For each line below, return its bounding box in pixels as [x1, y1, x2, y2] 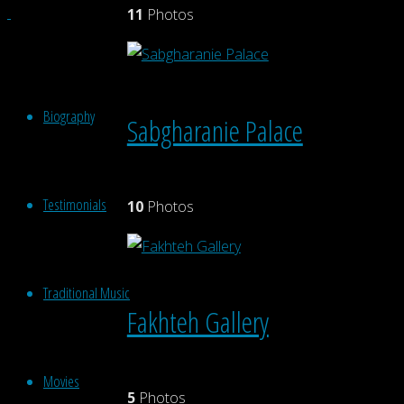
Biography [43, 106, 95, 126]
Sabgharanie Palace [126, 110, 303, 150]
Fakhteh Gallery [126, 301, 269, 341]
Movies [43, 371, 79, 391]
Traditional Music [43, 282, 130, 303]
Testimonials [43, 194, 106, 215]
